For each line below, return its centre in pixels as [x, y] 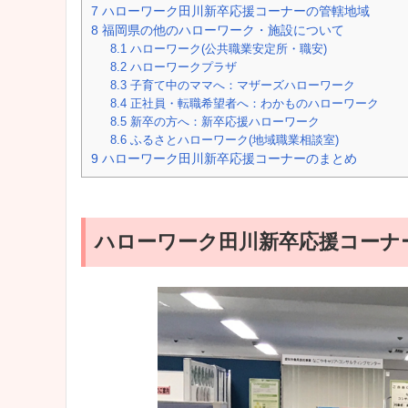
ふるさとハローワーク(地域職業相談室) [233, 139]
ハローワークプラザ [182, 66]
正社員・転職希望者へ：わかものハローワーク [253, 103]
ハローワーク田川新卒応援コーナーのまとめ [228, 158]
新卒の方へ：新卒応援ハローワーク [224, 121]
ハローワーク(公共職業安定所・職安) [227, 48]
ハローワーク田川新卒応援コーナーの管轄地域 [234, 10]
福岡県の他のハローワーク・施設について [221, 30]
